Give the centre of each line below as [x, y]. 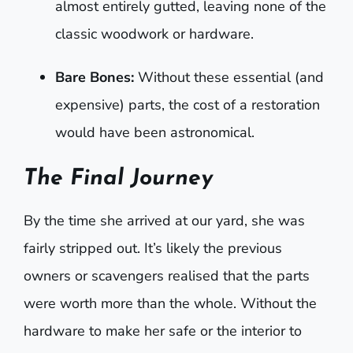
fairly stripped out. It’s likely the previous [153, 249]
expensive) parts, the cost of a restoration [188, 105]
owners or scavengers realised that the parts [167, 276]
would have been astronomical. [155, 133]
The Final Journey [118, 179]
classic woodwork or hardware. [154, 34]
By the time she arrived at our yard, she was [164, 221]
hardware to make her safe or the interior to [163, 331]
